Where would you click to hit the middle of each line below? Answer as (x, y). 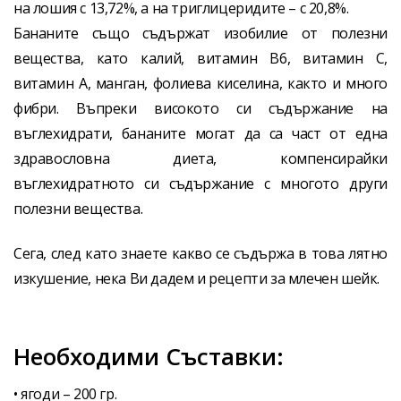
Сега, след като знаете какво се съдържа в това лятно (200, 253)
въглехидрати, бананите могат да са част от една (200, 133)
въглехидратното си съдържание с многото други (200, 183)
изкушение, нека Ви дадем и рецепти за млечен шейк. (197, 278)
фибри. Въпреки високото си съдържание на (200, 108)
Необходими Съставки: (149, 357)
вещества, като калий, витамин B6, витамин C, (200, 58)
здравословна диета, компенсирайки (200, 158)
